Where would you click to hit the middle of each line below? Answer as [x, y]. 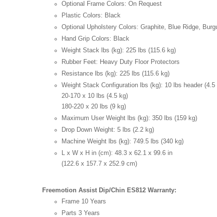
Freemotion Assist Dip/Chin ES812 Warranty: [109, 190]
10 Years [94, 201]
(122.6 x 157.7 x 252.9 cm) [99, 163]
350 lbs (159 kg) [175, 118]
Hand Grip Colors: [87, 38]
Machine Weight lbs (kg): [97, 141]
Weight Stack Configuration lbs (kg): [113, 85]
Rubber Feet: [81, 62]
